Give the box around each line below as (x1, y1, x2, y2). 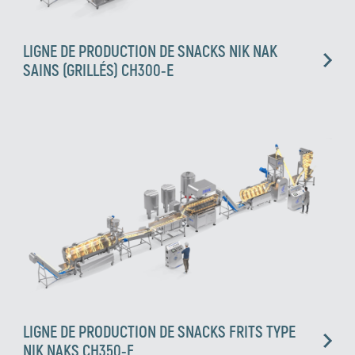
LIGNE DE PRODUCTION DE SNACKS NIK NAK (23, 41, 278, 61)
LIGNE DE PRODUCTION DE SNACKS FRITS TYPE (23, 322, 296, 342)
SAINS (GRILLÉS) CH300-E (23, 60, 174, 80)
